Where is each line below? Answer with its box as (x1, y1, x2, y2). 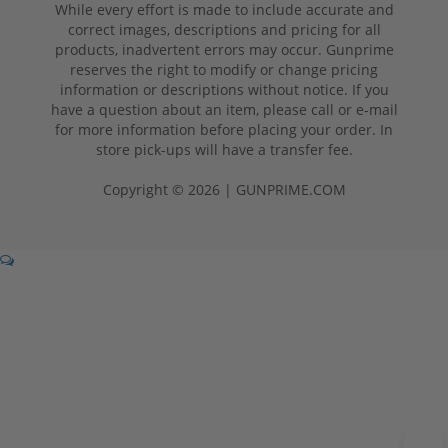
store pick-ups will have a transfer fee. (95, 140, 353, 160)
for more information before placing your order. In (55, 120, 393, 140)
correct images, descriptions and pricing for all (67, 20, 381, 40)
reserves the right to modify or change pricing (70, 60, 378, 80)
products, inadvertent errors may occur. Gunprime (54, 40, 394, 60)
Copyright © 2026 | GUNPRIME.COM (102, 180, 346, 200)
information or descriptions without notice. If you (59, 80, 389, 100)
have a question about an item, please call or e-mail (50, 100, 398, 120)
